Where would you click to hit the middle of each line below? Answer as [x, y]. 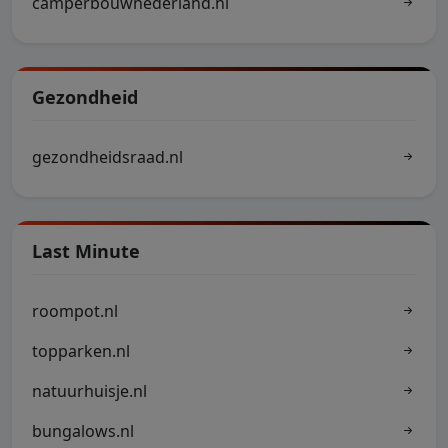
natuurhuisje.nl [89, 391]
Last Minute [86, 251]
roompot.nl [75, 311]
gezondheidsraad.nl [107, 157]
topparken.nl [81, 351]
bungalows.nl [83, 431]
